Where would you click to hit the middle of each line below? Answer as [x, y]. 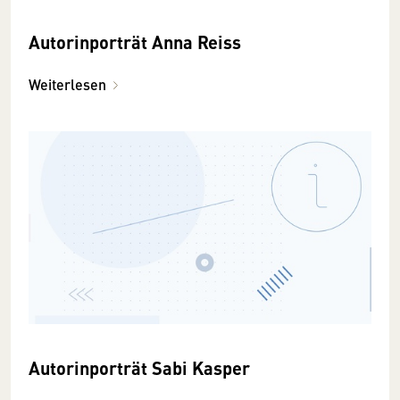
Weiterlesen [67, 84]
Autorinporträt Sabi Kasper [139, 367]
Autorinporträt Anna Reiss [135, 41]
